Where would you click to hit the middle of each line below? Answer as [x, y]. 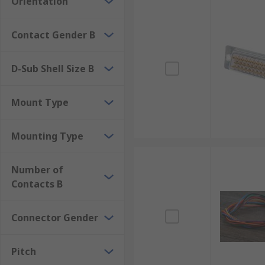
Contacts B [37, 184]
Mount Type [40, 102]
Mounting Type [47, 136]
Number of [37, 170]
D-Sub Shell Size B [53, 69]
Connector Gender [55, 218]
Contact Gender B [53, 35]
